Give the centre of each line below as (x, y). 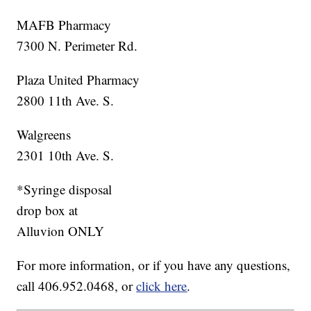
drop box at (48, 210)
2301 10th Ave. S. (66, 155)
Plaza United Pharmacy (78, 80)
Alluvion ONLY (61, 231)
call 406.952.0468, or (77, 286)
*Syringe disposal (65, 190)
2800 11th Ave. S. (66, 101)
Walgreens (44, 135)
